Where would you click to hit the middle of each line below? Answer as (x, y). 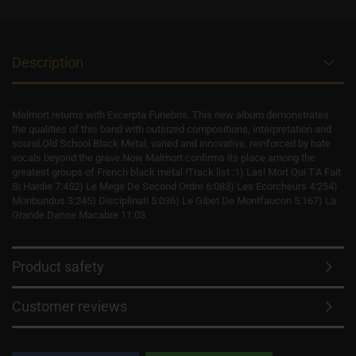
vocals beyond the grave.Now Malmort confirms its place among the (164, 158)
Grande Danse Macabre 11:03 (79, 215)
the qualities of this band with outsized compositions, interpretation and (172, 129)
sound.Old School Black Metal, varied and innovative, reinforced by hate (171, 143)
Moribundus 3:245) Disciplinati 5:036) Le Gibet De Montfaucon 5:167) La (174, 201)
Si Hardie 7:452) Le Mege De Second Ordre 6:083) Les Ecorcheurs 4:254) (175, 186)
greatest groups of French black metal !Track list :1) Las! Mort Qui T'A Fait (176, 172)
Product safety (58, 267)
